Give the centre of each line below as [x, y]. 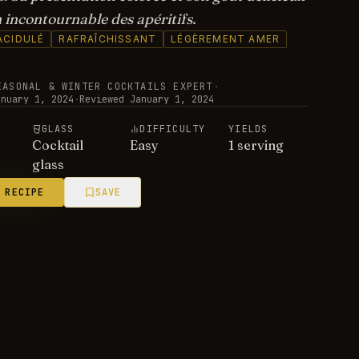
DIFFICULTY [173, 129]
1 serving [256, 145]
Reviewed [101, 99]
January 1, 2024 [171, 99]
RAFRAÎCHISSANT [108, 39]
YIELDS [248, 129]
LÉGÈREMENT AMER [226, 39]
